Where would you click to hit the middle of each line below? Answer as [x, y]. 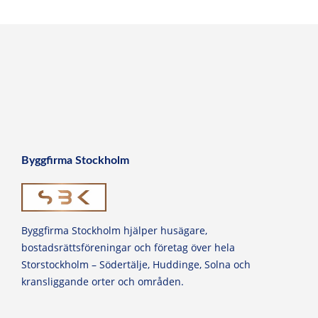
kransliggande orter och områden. [103, 281]
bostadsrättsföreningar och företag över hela [128, 247]
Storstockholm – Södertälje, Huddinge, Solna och [136, 264]
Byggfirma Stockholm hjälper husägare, [114, 230]
